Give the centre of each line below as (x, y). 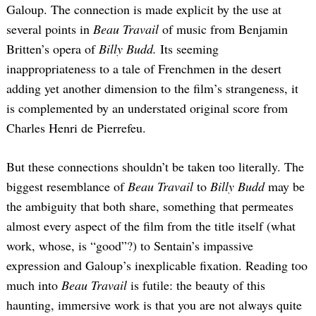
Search (50, 142)
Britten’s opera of (53, 49)
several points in (50, 29)
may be (286, 187)
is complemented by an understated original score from (147, 108)
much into (34, 285)
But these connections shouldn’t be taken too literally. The (155, 167)
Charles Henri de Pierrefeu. (76, 128)
